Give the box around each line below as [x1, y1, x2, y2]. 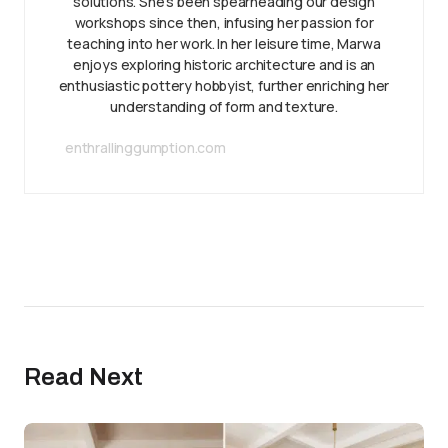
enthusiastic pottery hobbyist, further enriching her [58, 75, 390, 95]
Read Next [24, 363, 143, 390]
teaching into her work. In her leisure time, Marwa [67, 33, 381, 53]
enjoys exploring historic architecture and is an [72, 54, 376, 74]
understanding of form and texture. [110, 96, 338, 116]
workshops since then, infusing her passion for [74, 12, 374, 32]
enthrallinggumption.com [65, 137, 226, 157]
